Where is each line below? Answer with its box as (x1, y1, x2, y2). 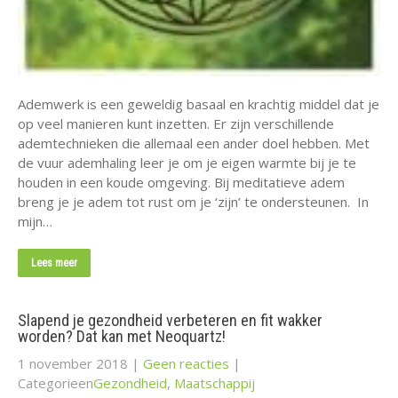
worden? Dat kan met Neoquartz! (18, 326, 226, 346)
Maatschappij (174, 373, 255, 392)
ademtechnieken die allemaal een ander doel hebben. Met (18, 133, 370, 152)
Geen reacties (143, 354, 229, 372)
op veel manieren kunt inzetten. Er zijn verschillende (18, 114, 334, 132)
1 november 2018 (18, 354, 128, 372)
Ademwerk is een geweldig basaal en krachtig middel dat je (18, 94, 379, 113)
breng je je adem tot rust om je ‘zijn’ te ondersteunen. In (18, 192, 369, 211)
